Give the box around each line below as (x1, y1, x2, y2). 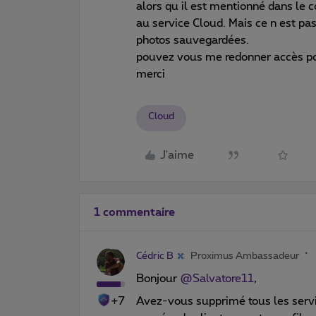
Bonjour (136, 272, 180, 284)
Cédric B (136, 250, 174, 261)
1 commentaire (94, 206, 175, 218)
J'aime (160, 150, 194, 161)
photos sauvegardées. (136, 34, 252, 46)
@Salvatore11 (180, 272, 254, 284)
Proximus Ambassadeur (190, 250, 300, 261)
